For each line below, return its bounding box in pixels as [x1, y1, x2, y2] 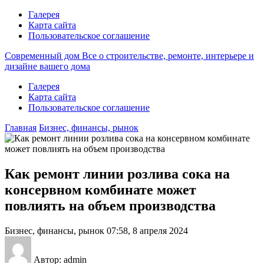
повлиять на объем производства [5, 197, 216, 213]
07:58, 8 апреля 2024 [107, 225, 188, 236]
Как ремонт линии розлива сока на [5, 166, 230, 181]
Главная [5, 123, 37, 133]
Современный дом [5, 51, 80, 61]
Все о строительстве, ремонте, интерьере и [82, 51, 254, 61]
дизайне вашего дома [5, 61, 90, 71]
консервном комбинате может [5, 181, 196, 197]
